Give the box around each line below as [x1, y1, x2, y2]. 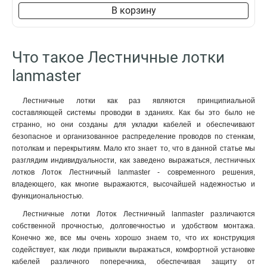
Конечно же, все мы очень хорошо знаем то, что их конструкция [12, 234, 255, 242]
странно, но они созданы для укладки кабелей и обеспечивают [12, 120, 255, 129]
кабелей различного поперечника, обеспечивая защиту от [12, 257, 255, 266]
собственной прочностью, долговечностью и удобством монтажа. [12, 222, 255, 230]
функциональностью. [12, 192, 83, 200]
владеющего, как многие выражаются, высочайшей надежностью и [12, 180, 255, 188]
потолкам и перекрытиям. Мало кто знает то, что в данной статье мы [12, 144, 255, 153]
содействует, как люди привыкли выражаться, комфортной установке [12, 246, 255, 254]
